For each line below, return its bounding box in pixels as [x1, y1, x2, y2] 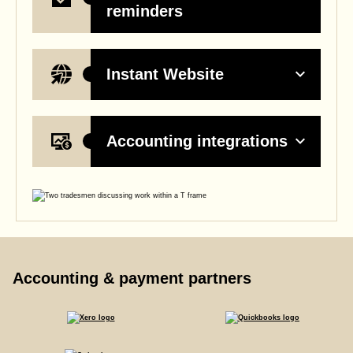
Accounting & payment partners [13, 269, 251, 287]
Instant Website [106, 65, 224, 84]
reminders [106, 2, 183, 20]
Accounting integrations [106, 132, 288, 150]
